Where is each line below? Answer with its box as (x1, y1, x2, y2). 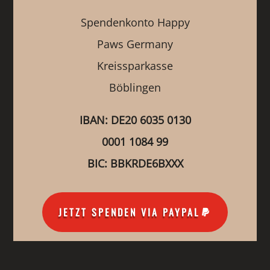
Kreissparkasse (97, 58, 173, 73)
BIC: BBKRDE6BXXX (87, 155, 183, 171)
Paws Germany (97, 36, 173, 51)
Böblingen (109, 80, 161, 95)
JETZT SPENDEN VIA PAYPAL (58, 204, 199, 219)
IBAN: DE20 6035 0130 (79, 112, 191, 127)
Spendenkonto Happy (80, 14, 190, 30)
